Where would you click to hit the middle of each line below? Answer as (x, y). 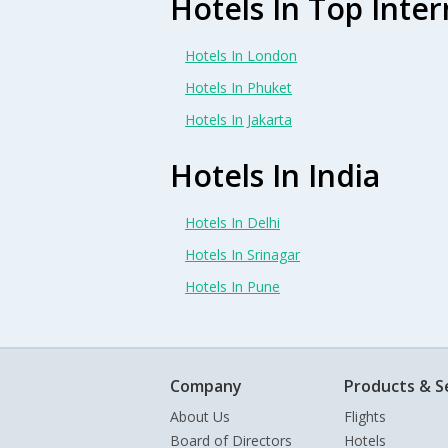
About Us (200, 417)
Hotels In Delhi (232, 223)
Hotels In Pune (232, 287)
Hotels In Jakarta (238, 120)
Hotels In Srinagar (242, 255)
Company (206, 386)
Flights (365, 417)
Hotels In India (275, 176)
